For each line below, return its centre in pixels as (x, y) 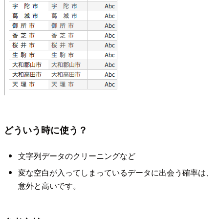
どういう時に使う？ (46, 130)
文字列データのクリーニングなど (77, 156)
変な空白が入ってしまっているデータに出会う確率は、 (116, 172)
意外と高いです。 (49, 185)
